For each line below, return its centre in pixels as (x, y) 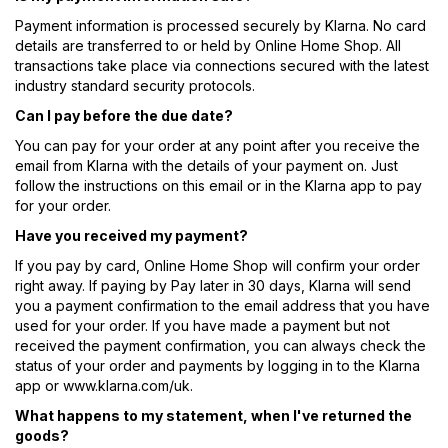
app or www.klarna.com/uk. (104, 386)
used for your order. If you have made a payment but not (202, 326)
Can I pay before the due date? (124, 116)
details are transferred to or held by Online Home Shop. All (208, 46)
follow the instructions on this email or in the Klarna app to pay (218, 186)
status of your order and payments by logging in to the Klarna (217, 366)
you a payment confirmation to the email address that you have (222, 306)
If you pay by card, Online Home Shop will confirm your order (217, 266)
